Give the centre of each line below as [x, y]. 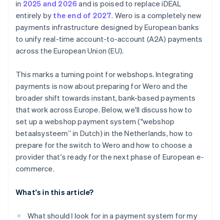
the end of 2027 [82, 15]
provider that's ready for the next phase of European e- [110, 157]
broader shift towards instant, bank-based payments [106, 98]
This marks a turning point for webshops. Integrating [105, 74]
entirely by [35, 15]
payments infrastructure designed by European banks [108, 27]
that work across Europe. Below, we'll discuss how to [104, 110]
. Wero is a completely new [157, 15]
